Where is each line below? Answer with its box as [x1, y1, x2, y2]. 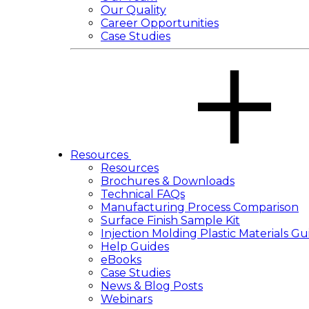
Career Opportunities [101, 17, 219, 30]
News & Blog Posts [101, 279, 203, 292]
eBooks [101, 253, 141, 266]
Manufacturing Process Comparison [101, 201, 299, 214]
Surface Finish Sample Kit [101, 214, 240, 227]
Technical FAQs [101, 188, 185, 201]
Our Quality [101, 3, 166, 17]
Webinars [101, 292, 152, 306]
